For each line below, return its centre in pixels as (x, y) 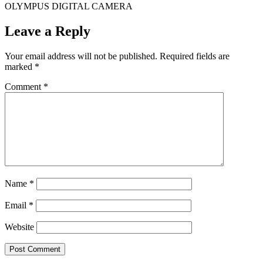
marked (20, 67)
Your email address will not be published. (81, 56)
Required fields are (195, 56)
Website (19, 227)
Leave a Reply (48, 31)
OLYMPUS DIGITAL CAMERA (69, 6)
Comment (24, 87)
